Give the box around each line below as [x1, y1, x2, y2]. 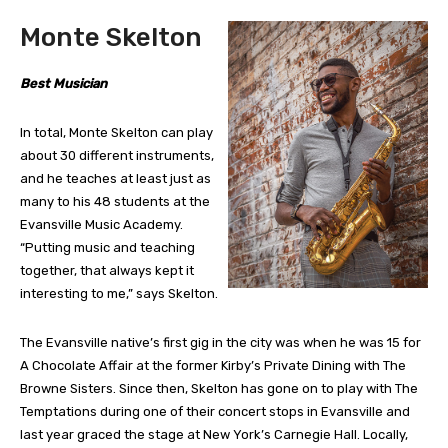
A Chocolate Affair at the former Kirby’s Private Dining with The [20, 357, 406, 373]
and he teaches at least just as [20, 170, 211, 186]
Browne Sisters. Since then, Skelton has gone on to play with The [20, 380, 418, 396]
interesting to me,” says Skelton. [20, 285, 218, 301]
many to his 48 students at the [20, 193, 210, 209]
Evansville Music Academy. [20, 216, 183, 232]
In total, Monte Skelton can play [20, 124, 213, 140]
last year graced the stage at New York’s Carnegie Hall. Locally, [20, 426, 408, 442]
